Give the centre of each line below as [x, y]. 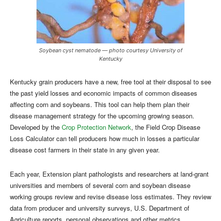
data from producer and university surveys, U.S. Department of [100, 208]
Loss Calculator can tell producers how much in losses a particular [105, 139]
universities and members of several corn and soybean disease [100, 185]
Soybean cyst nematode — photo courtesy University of [110, 51]
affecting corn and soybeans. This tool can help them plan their [100, 105]
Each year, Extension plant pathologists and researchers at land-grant [109, 174]
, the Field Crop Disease [166, 127]
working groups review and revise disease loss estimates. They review [110, 197]
